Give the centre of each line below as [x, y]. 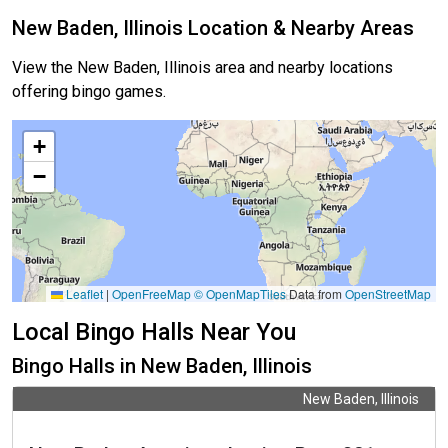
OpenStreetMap [388, 294]
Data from [315, 294]
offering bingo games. [89, 92]
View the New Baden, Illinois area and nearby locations [202, 68]
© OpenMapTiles [240, 294]
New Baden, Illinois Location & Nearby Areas [213, 28]
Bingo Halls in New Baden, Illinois [162, 366]
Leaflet [83, 294]
